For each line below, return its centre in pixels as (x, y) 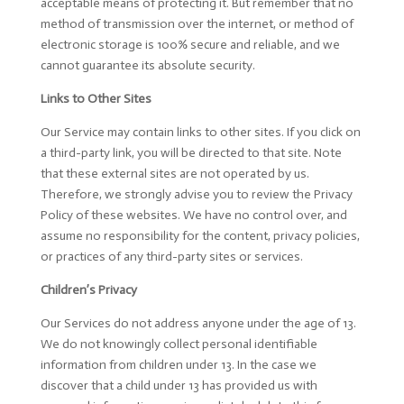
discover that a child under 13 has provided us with (179, 386)
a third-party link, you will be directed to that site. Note (191, 153)
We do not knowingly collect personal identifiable (179, 344)
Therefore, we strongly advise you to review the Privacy (196, 194)
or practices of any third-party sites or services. (171, 257)
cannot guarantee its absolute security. (147, 65)
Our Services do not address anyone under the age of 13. (198, 323)
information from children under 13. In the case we (178, 365)
